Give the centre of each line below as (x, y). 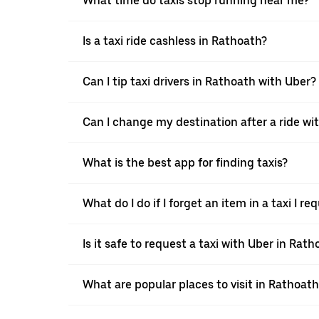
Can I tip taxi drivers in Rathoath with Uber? (199, 81)
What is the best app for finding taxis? (185, 162)
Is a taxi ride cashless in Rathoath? (175, 41)
